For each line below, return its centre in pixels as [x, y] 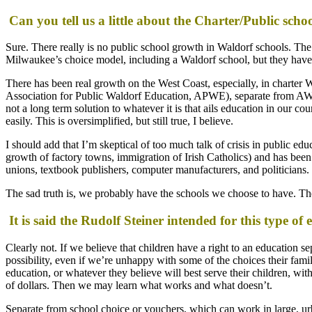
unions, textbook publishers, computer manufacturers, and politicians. [157, 170]
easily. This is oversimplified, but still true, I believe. [119, 121]
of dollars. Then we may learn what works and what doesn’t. [139, 285]
